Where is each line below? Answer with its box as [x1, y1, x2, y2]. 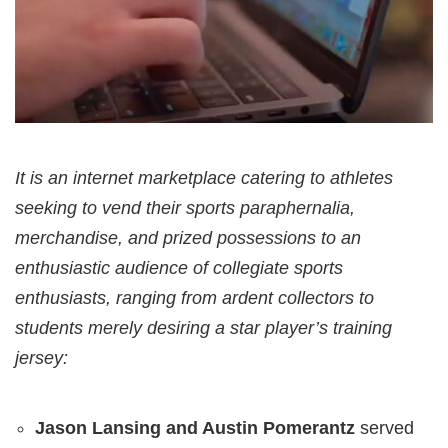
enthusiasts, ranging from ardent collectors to [15, 288, 374, 309]
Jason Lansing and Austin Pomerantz [35, 418, 355, 439]
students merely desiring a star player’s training [15, 318, 392, 339]
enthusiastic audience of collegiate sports [15, 258, 343, 279]
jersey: [15, 348, 68, 369]
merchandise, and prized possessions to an [15, 228, 361, 249]
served [355, 418, 414, 439]
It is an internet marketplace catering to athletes [15, 168, 393, 189]
